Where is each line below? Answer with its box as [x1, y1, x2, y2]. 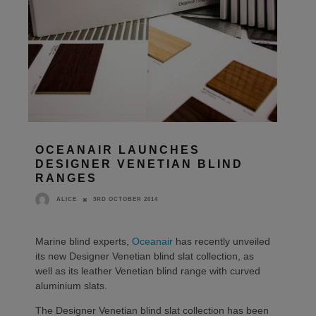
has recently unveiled [173, 236, 270, 248]
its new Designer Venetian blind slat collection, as [35, 250, 254, 262]
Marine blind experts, [35, 236, 132, 248]
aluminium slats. [35, 280, 107, 292]
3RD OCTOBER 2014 [93, 196, 158, 203]
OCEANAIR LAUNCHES [35, 144, 200, 157]
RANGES [35, 172, 97, 185]
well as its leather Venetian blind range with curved [35, 265, 260, 277]
